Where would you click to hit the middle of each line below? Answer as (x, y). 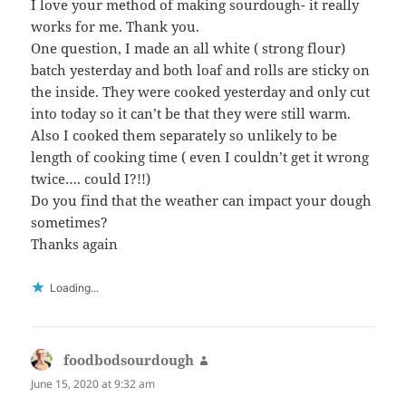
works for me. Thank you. (116, 26)
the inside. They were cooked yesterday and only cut (201, 91)
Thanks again (75, 243)
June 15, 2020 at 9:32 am (93, 383)
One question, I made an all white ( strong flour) (188, 48)
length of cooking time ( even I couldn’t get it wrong (200, 156)
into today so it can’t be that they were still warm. (191, 113)
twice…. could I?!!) (91, 178)
